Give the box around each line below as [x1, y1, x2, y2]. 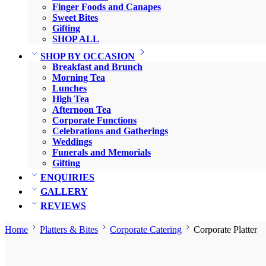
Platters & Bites [40, 224, 98, 235]
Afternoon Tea [52, 104, 111, 115]
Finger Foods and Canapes [52, 2, 161, 12]
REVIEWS [40, 201, 86, 211]
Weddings [52, 137, 92, 147]
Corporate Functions [52, 115, 137, 125]
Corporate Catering [110, 224, 182, 235]
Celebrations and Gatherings [52, 126, 168, 136]
